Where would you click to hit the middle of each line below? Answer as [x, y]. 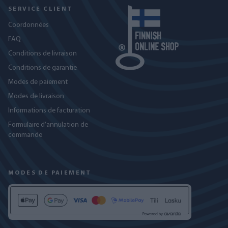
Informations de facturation [49, 111]
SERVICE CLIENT [40, 9]
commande [25, 135]
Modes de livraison [36, 96]
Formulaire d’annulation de [48, 125]
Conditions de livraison [42, 54]
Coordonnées [28, 25]
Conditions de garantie [42, 68]
